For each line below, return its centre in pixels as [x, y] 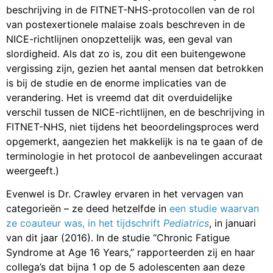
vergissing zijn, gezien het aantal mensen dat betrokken [135, 68]
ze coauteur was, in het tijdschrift [85, 223]
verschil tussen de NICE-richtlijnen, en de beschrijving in [135, 112]
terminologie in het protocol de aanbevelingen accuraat [134, 156]
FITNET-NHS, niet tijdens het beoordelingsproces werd [133, 126]
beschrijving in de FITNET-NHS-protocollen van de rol [130, 9]
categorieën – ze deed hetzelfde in [88, 209]
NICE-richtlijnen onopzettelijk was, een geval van [119, 39]
